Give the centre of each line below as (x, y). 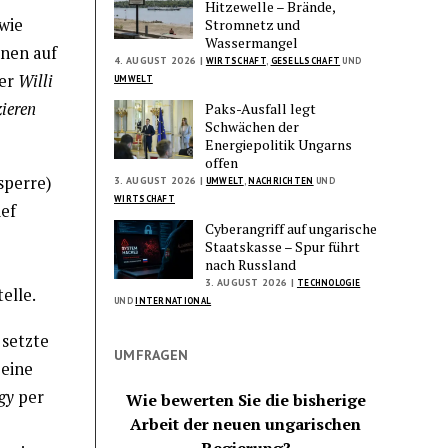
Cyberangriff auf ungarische (291, 228)
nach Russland (251, 264)
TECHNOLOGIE (328, 282)
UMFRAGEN (151, 354)
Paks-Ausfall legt (261, 108)
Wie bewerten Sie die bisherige (245, 399)
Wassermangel (252, 42)
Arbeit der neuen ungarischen (246, 423)
